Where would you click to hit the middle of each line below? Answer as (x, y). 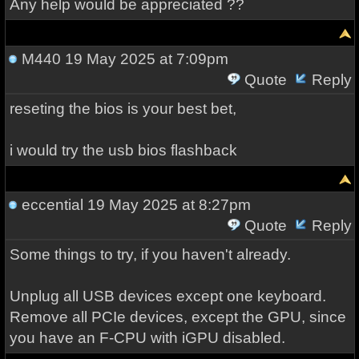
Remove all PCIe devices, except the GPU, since (177, 317)
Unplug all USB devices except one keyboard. (167, 296)
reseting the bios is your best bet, (123, 109)
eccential (52, 205)
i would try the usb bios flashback (123, 150)
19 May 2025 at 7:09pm (144, 59)
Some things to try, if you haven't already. (150, 254)
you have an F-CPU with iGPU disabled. (147, 338)
